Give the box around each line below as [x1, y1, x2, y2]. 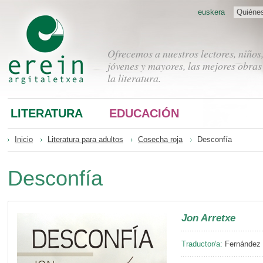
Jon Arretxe [181, 212, 235, 224]
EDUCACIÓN [109, 106, 179, 120]
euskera [198, 8, 225, 16]
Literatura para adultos [48, 135, 123, 144]
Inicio [15, 135, 33, 144]
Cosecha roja [138, 135, 183, 144]
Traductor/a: [181, 240, 222, 249]
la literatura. [107, 71, 161, 85]
